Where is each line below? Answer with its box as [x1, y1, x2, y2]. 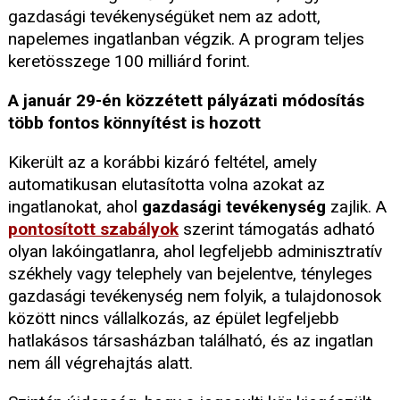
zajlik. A [326, 196, 387, 218]
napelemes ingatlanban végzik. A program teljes [8, 29, 364, 50]
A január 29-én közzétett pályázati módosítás [8, 90, 364, 112]
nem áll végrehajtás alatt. [8, 353, 193, 374]
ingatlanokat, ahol [8, 196, 142, 218]
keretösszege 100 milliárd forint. [8, 51, 254, 72]
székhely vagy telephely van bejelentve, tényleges [8, 263, 372, 285]
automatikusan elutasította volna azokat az [8, 174, 325, 196]
